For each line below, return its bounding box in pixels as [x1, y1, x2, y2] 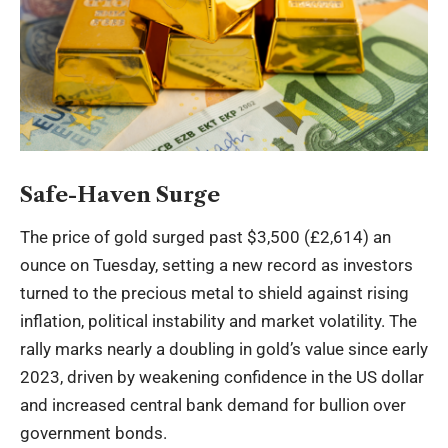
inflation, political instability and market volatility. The [20, 311, 417, 332]
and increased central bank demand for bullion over [20, 395, 406, 416]
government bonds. [20, 423, 167, 444]
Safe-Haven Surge [20, 181, 220, 207]
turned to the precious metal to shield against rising [20, 283, 409, 304]
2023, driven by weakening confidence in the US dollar [20, 367, 424, 388]
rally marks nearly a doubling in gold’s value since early [20, 339, 428, 360]
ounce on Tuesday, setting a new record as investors [20, 255, 413, 276]
